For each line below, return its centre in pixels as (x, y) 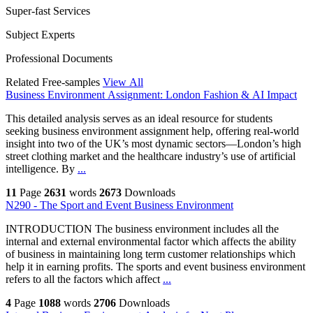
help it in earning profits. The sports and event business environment (155, 267)
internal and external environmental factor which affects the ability (151, 242)
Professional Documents (59, 59)
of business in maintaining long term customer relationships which (151, 254)
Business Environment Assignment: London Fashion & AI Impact (151, 95)
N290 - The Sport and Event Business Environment (119, 205)
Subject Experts (40, 35)
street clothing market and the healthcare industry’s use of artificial (151, 156)
